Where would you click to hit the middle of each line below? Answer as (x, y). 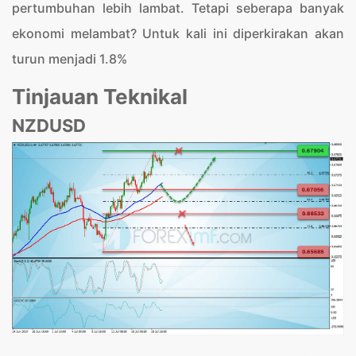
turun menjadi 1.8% (70, 59)
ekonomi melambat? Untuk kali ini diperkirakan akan (178, 33)
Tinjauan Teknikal (100, 97)
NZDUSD (49, 126)
